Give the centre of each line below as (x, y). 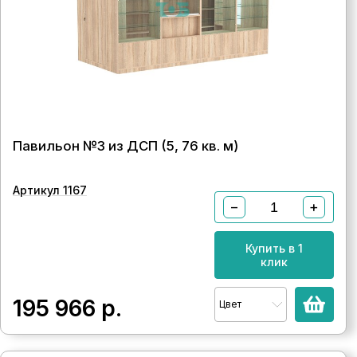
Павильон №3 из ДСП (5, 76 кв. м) (126, 146)
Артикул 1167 (50, 190)
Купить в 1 (274, 248)
